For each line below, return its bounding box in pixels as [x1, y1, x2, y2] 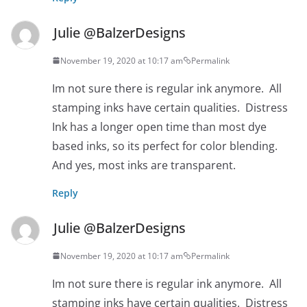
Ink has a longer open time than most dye [52, 119, 267, 134]
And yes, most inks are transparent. [52, 157, 236, 173]
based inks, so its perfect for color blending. [52, 138, 280, 153]
